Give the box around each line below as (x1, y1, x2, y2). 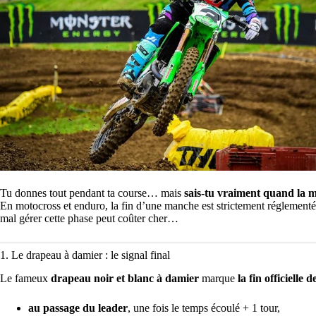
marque (199, 272, 238, 284)
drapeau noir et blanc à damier (51, 272, 199, 284)
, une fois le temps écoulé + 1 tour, (128, 301, 280, 314)
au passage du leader (28, 301, 128, 314)
